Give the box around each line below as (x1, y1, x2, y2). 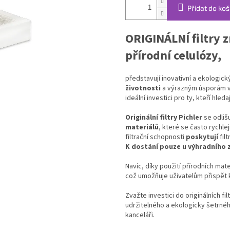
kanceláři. (125, 210, 155, 221)
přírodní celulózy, (125, 47, 221, 65)
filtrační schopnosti (125, 132, 186, 143)
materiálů (125, 122, 159, 133)
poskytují (186, 132, 218, 143)
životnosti (125, 83, 161, 94)
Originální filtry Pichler (125, 112, 202, 123)
